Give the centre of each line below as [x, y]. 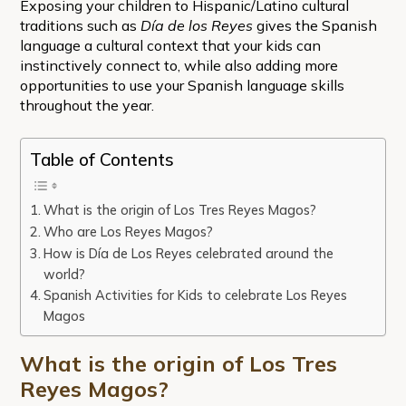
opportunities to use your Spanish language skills [182, 85]
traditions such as [80, 25]
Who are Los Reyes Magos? [130, 231]
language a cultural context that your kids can [170, 45]
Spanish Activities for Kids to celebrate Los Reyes [195, 295]
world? [64, 274]
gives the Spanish [314, 25]
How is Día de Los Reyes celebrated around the [188, 253]
